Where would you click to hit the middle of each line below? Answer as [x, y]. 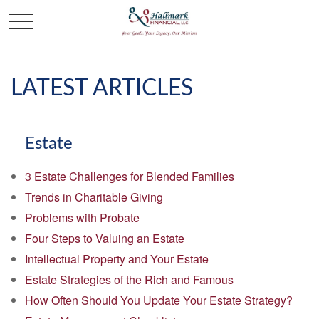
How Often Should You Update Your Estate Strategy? [159, 300]
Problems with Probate [82, 218]
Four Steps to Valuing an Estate [105, 238]
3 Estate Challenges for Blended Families [130, 176]
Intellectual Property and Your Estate [117, 259]
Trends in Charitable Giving [94, 197]
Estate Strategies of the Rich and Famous [129, 279]
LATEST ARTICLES [102, 88]
